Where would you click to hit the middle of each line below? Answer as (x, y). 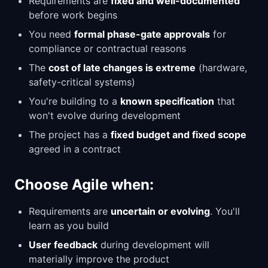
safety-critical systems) (82, 82)
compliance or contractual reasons (107, 48)
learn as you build (69, 226)
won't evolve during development (105, 115)
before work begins (73, 15)
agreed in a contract (75, 149)
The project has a (70, 135)
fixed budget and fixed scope (179, 135)
